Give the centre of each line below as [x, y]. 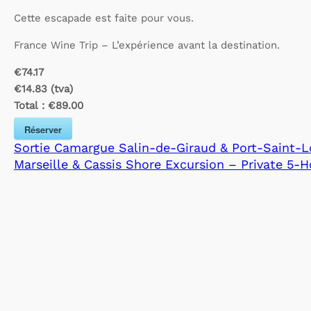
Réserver [43, 129]
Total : [31, 106]
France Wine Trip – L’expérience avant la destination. [147, 45]
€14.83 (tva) [43, 89]
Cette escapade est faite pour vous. [104, 18]
